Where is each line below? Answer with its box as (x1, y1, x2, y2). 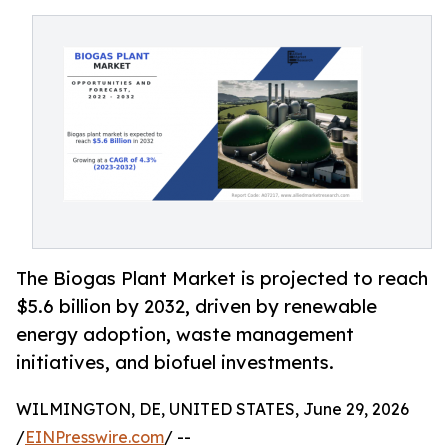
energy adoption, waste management (16, 323, 354, 346)
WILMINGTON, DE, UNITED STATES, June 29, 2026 (16, 399, 409, 420)
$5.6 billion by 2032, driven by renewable (16, 295, 377, 318)
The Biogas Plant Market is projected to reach (16, 267, 428, 290)
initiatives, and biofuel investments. (16, 351, 334, 374)
